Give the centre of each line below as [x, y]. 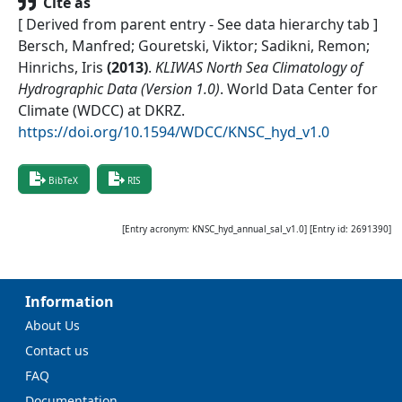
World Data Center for [302, 89]
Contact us [57, 351]
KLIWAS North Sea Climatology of [259, 68]
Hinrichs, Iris [61, 68]
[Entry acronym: [157, 229]
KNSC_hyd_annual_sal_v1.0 [248, 229]
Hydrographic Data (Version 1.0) [119, 89]
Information [70, 302]
